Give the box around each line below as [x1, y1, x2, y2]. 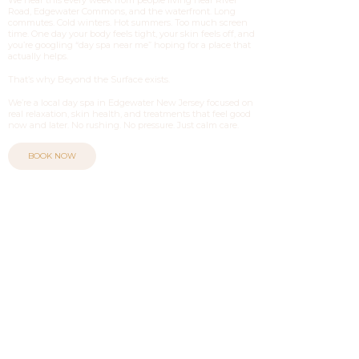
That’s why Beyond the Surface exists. [8, 73, 170, 85]
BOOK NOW [28, 150, 76, 161]
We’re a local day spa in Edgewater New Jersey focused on [8, 96, 253, 108]
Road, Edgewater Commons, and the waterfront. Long [8, 5, 236, 17]
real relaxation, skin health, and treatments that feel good [8, 107, 251, 119]
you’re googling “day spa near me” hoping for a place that [8, 38, 251, 50]
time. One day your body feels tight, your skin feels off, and [8, 27, 255, 39]
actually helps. [8, 50, 68, 62]
